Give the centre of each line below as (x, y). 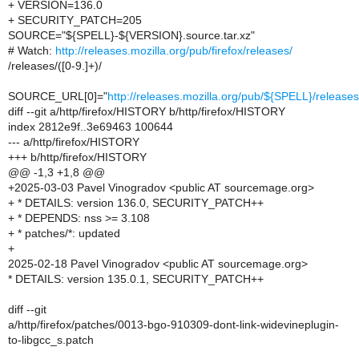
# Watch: (32, 50)
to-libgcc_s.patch (51, 340)
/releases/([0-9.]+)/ (55, 66)
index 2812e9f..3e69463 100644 (91, 127)
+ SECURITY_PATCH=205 (75, 20)
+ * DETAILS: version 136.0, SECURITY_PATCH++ (136, 203)
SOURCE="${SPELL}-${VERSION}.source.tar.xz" (131, 35)
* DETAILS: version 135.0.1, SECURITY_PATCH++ (136, 279)
